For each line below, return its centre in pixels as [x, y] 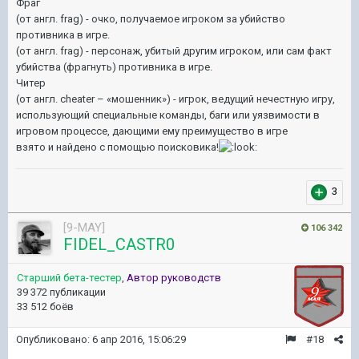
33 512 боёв [45, 306]
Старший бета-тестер [69, 277]
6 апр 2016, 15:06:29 [139, 339]
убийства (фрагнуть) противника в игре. [114, 67]
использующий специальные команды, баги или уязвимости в [168, 115]
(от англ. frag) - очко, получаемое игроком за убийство [151, 18]
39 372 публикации [61, 292]
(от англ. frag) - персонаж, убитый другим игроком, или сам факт [174, 50]
